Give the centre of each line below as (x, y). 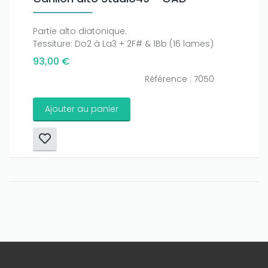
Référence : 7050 (179, 79)
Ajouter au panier (82, 109)
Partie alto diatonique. (80, 31)
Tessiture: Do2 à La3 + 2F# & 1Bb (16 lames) (123, 44)
